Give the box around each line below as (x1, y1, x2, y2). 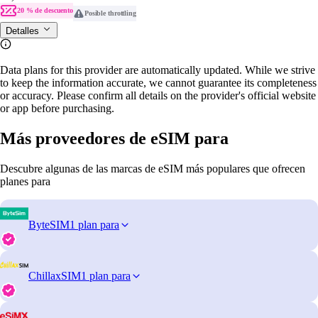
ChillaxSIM (28, 269, 81, 282)
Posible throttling (84, 9, 136, 17)
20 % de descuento (17, 6, 73, 14)
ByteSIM (28, 218, 70, 231)
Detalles (6, 25, 42, 36)
